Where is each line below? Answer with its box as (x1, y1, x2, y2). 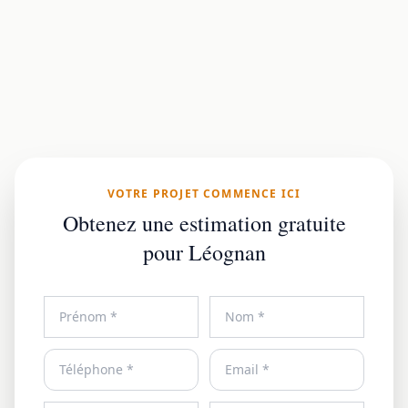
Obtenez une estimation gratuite (62, 208, 346, 238)
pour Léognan (142, 237, 266, 267)
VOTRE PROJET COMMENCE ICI (107, 185, 301, 201)
